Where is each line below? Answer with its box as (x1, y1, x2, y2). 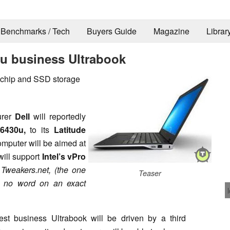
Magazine (153, 25, 189, 37)
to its (25, 123, 54, 136)
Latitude (54, 123, 86, 136)
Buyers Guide (86, 25, 137, 37)
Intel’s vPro (42, 150, 86, 162)
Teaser (139, 167, 161, 178)
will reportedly (29, 110, 86, 122)
